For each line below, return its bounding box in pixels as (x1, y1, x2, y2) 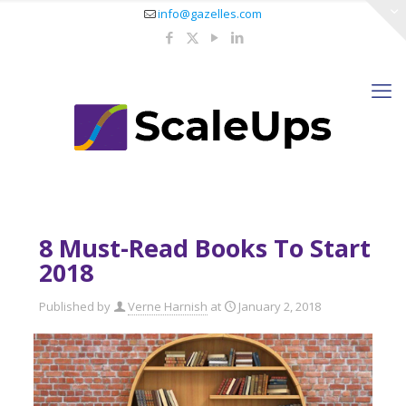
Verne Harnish (128, 298, 208, 314)
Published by (39, 298, 111, 314)
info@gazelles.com (158, 5, 262, 22)
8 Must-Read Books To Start (39, 231, 371, 265)
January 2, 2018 (238, 298, 321, 314)
